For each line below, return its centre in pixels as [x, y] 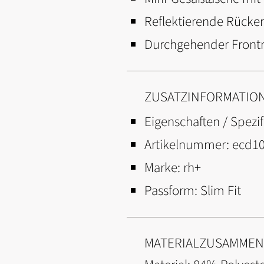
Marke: [164, 168]
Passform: [172, 191]
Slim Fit [221, 191]
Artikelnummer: [188, 145]
